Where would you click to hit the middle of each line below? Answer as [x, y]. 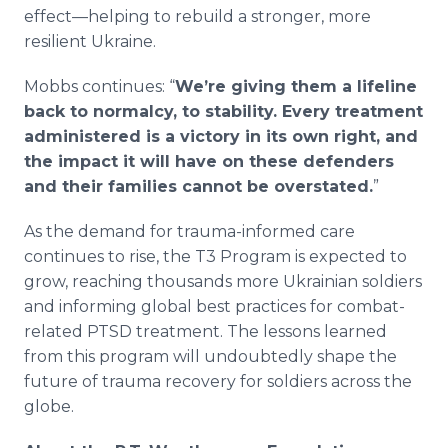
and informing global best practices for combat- [214, 306]
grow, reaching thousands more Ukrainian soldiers [223, 281]
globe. [49, 406]
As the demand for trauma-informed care [189, 231]
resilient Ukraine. [90, 41]
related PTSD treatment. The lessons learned [205, 331]
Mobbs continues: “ [99, 86]
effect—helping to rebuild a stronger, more [197, 16]
